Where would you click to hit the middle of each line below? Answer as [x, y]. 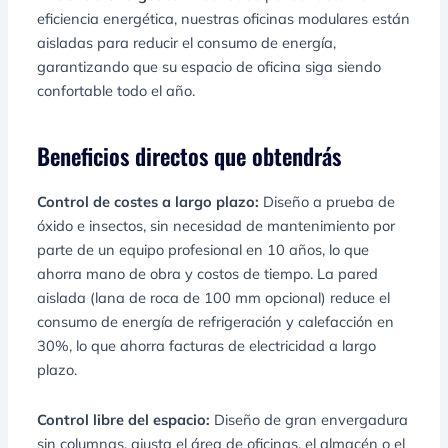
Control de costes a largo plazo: [148, 202]
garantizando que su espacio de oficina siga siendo [209, 67]
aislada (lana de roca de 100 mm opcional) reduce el [214, 298]
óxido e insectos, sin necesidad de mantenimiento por [216, 226]
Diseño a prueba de [327, 202]
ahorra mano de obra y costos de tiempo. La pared [208, 274]
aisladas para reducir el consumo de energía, [187, 43]
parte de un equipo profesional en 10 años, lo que [203, 250]
